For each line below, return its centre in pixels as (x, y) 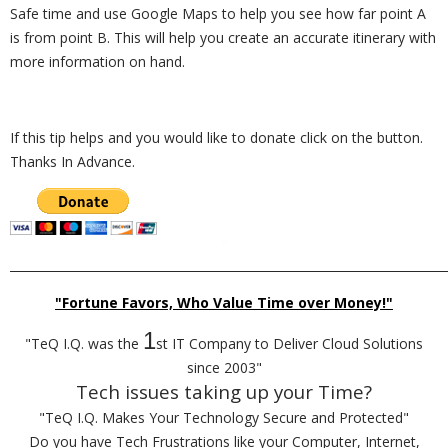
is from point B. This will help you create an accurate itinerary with (223, 37)
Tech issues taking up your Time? (224, 391)
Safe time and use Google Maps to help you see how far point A (218, 13)
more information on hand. (97, 61)
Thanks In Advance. (72, 161)
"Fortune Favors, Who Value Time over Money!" (224, 302)
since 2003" (224, 367)
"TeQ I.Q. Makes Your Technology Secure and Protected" (224, 417)
